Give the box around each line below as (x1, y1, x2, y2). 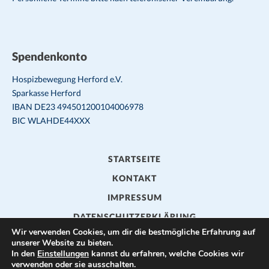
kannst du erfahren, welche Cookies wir (89, 248, 244, 259)
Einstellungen (37, 248, 89, 259)
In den (11, 248, 37, 259)
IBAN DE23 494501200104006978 (12, 101, 144, 112)
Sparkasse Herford (12, 87, 81, 98)
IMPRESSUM (107, 192, 162, 202)
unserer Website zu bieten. (11, 237, 113, 249)
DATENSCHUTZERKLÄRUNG (73, 211, 196, 222)
